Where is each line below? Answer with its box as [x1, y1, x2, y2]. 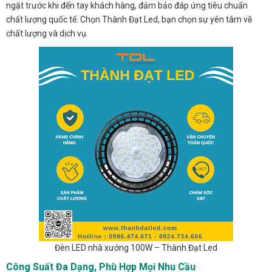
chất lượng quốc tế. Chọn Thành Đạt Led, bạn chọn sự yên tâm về [6, 15, 252, 25]
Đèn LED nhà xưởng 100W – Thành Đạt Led [55, 243, 217, 253]
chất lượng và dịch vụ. [6, 29, 88, 39]
